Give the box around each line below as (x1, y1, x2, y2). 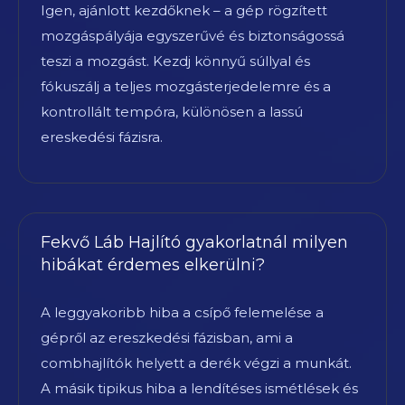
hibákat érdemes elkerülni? (41, 254, 265, 275)
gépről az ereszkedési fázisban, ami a (41, 328, 293, 346)
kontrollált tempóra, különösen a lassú (41, 102, 303, 120)
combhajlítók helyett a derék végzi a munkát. (41, 353, 352, 372)
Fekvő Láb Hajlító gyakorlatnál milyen (41, 231, 348, 252)
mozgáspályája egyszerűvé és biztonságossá (41, 26, 344, 44)
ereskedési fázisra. (41, 127, 163, 146)
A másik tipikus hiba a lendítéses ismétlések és (41, 379, 358, 397)
